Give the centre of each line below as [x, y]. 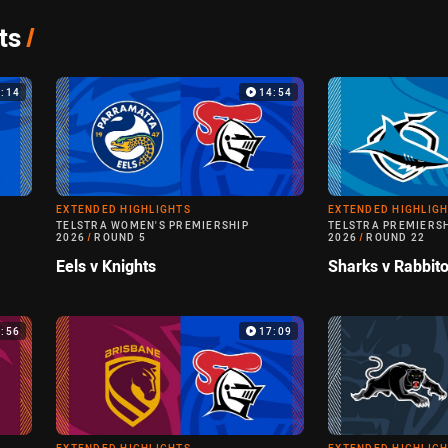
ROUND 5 [120, 238]
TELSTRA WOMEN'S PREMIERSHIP [152, 226]
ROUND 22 [396, 238]
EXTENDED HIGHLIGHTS [123, 210]
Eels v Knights [106, 266]
